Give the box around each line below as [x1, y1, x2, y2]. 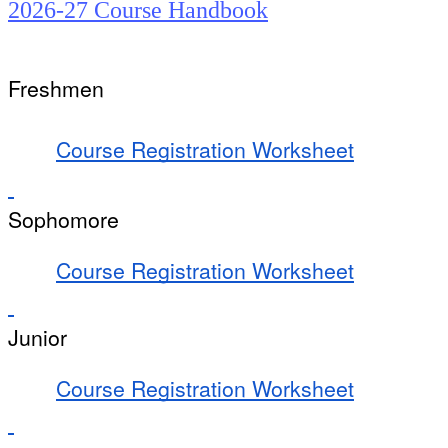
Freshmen [8, 73, 104, 104]
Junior [8, 322, 67, 353]
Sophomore [8, 204, 119, 235]
